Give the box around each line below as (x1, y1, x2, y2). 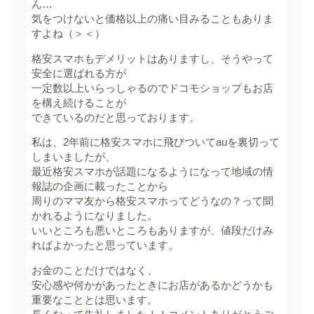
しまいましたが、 (32, 151, 116, 163)
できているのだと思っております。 (32, 111, 200, 123)
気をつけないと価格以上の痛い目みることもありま (32, 13, 274, 25)
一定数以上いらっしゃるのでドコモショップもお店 (32, 82, 274, 94)
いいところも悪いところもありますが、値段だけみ (32, 225, 274, 237)
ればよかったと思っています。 (32, 240, 179, 252)
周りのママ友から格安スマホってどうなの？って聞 (32, 196, 274, 207)
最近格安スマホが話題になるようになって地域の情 (32, 166, 274, 178)
